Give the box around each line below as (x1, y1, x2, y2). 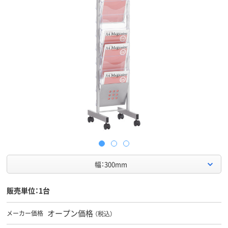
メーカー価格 (7, 209, 43, 218)
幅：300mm (94, 159, 127, 169)
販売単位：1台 (7, 185, 50, 196)
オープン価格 (47, 208, 93, 219)
